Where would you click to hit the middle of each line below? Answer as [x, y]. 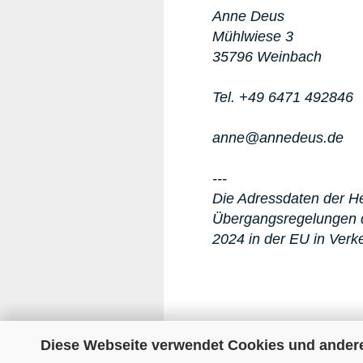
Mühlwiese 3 [253, 37]
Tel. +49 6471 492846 [283, 98]
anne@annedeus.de [280, 138]
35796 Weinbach [267, 57]
